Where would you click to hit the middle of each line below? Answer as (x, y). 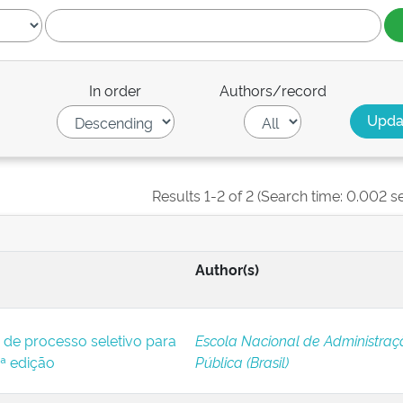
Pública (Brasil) (242, 362)
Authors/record (273, 90)
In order (116, 90)
